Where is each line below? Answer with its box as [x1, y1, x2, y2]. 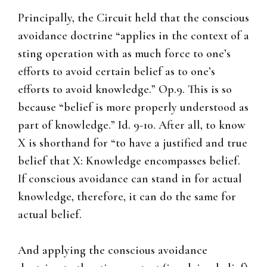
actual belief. [18, 207, 82, 222]
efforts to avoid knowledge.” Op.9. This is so [18, 82, 232, 97]
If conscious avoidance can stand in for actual [18, 172, 242, 187]
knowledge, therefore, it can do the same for [18, 190, 236, 204]
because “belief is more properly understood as [18, 100, 249, 115]
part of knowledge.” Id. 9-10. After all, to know [18, 118, 246, 133]
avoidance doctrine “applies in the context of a [18, 29, 249, 44]
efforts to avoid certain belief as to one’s [18, 64, 215, 79]
